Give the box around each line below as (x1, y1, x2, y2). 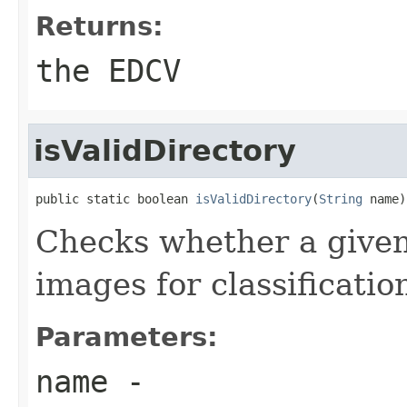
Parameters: (35, 321, 218, 352)
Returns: (35, 10, 164, 42)
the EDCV (35, 52, 181, 89)
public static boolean (35, 191, 195, 206)
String (319, 191, 362, 206)
